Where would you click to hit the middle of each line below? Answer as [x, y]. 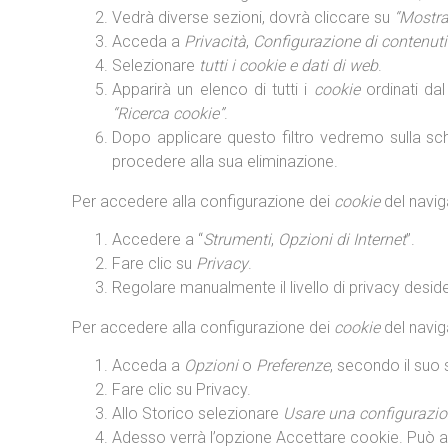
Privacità [215, 41]
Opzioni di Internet [342, 239]
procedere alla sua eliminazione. [225, 161]
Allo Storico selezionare [197, 413]
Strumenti [237, 239]
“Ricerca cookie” [168, 113]
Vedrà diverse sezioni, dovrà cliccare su [253, 17]
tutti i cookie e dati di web [288, 65]
